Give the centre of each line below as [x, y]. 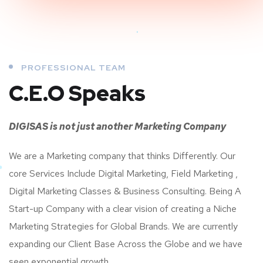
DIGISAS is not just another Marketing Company [117, 126]
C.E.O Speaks [77, 93]
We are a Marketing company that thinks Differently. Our [122, 156]
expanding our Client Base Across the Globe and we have [126, 244]
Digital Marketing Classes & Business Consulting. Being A [125, 191]
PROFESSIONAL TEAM [73, 67]
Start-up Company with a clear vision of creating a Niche [123, 208]
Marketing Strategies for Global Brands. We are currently [123, 226]
